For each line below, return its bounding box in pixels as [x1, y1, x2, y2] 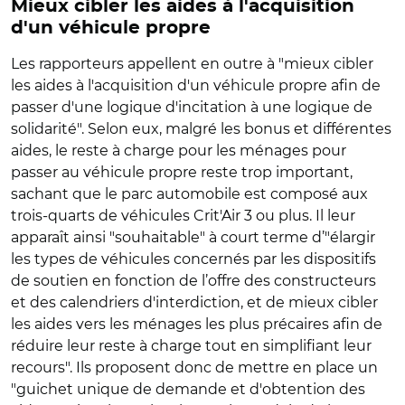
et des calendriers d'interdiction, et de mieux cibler [11, 293, 378, 311]
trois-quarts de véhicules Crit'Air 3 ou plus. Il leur [11, 206, 355, 224]
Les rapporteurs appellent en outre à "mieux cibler [11, 54, 373, 72]
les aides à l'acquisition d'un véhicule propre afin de [11, 76, 381, 94]
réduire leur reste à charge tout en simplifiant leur [11, 336, 372, 354]
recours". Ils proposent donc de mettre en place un [11, 358, 378, 376]
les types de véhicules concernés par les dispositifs [11, 250, 376, 268]
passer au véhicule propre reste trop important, [11, 163, 353, 181]
